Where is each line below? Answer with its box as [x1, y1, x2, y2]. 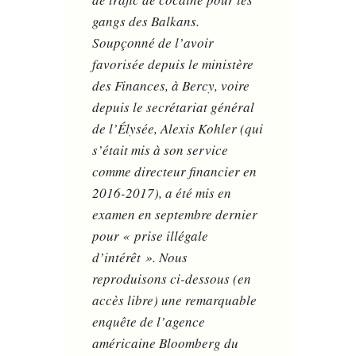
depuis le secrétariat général [92, 98, 255, 117]
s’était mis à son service [92, 141, 229, 160]
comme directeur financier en [92, 162, 257, 181]
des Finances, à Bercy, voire [92, 76, 250, 95]
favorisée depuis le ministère [92, 55, 254, 74]
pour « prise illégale [92, 226, 209, 246]
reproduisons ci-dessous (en [92, 269, 252, 288]
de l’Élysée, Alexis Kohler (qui [92, 119, 264, 138]
